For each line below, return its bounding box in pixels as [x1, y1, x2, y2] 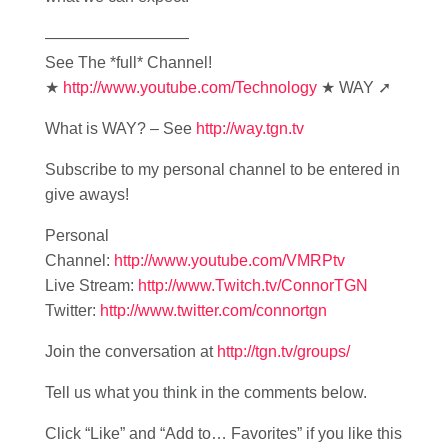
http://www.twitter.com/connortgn [100, 302, 327, 319]
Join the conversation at [45, 343, 217, 360]
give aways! [45, 186, 129, 203]
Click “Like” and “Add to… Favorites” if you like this [45, 425, 402, 442]
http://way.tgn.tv [196, 120, 304, 137]
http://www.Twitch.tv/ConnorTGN [138, 277, 368, 294]
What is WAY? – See [45, 120, 196, 137]
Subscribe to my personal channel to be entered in [45, 161, 400, 178]
